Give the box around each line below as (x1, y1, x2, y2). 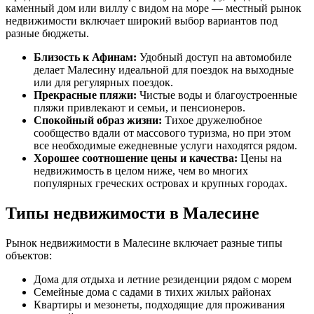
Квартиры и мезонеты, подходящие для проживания (34, 298, 285, 310)
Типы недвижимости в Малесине (6, 203, 259, 222)
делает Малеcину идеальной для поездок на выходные (34, 63, 294, 76)
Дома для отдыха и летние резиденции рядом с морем (34, 273, 292, 285)
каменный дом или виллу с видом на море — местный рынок (6, 1, 301, 14)
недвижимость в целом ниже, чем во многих (34, 164, 248, 177)
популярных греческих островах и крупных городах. (34, 177, 287, 189)
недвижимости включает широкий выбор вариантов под (6, 14, 278, 27)
